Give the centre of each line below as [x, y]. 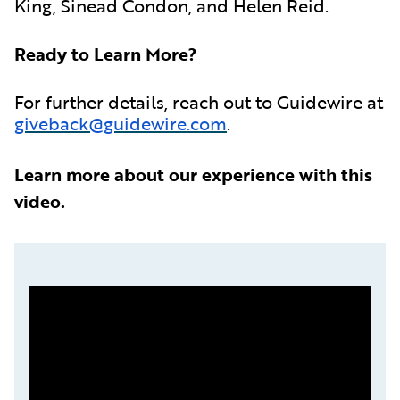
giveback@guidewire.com [121, 123]
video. [40, 200]
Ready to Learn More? [105, 53]
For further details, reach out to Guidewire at [199, 101]
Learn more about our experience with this [193, 174]
